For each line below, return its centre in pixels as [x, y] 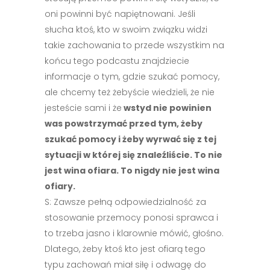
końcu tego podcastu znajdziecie [117, 61]
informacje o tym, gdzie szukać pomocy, [132, 77]
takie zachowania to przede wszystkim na [134, 45]
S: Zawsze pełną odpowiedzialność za [125, 202]
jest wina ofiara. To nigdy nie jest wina [132, 171]
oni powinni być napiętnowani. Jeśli [120, 14]
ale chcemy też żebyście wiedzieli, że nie [130, 92]
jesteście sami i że [83, 108]
